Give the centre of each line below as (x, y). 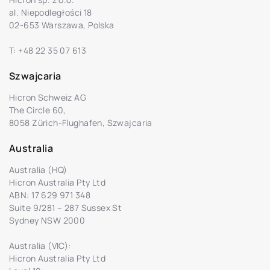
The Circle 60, (38, 110)
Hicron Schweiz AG (48, 97)
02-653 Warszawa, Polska (62, 25)
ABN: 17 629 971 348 (50, 195)
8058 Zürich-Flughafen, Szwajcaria (81, 123)
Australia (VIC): (40, 246)
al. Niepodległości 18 (51, 12)
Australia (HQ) (38, 170)
